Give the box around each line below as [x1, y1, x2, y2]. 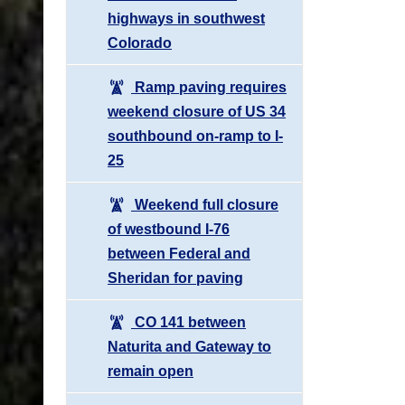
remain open [108, 363, 193, 379]
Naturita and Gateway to [108, 338, 271, 354]
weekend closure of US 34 [108, 103, 286, 119]
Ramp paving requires [131, 79, 287, 95]
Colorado [108, 34, 172, 51]
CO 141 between [131, 314, 246, 330]
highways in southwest [108, 10, 265, 26]
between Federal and [108, 245, 250, 261]
